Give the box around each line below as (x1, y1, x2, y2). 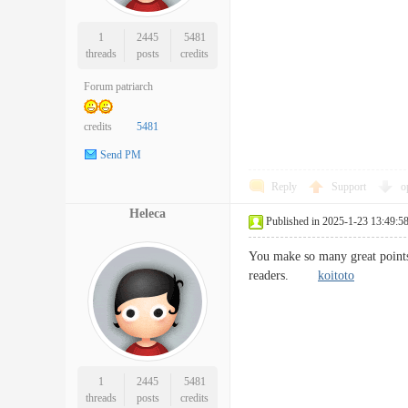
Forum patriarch (84, 80, 153, 93)
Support (331, 180, 369, 193)
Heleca (129, 207, 166, 220)
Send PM (100, 148, 141, 162)
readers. (249, 269, 318, 282)
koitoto (318, 269, 354, 282)
